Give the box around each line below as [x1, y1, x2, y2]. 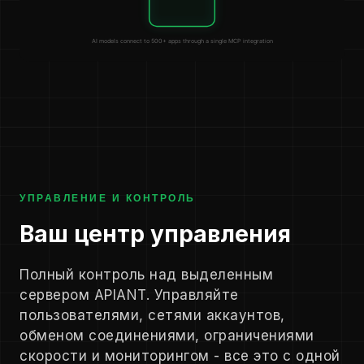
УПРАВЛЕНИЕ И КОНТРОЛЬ [19, 192, 196, 206]
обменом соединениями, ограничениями [19, 327, 314, 344]
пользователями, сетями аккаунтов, [19, 307, 285, 324]
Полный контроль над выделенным [19, 266, 273, 284]
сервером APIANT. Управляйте [19, 287, 239, 304]
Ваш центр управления [19, 220, 291, 249]
